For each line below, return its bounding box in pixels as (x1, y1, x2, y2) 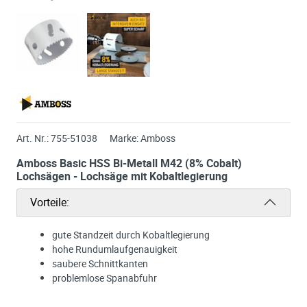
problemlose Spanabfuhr (52, 271, 157, 284)
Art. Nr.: (16, 131, 49, 145)
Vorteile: (30, 194, 70, 210)
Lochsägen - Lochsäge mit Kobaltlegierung (16, 168, 228, 184)
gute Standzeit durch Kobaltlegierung (52, 228, 210, 241)
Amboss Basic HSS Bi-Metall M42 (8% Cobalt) (16, 155, 242, 171)
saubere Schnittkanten (52, 256, 148, 270)
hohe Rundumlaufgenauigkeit (52, 242, 177, 256)
